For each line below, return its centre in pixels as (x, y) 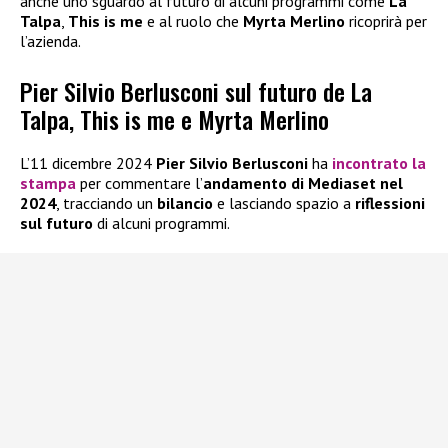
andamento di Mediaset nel (303, 183)
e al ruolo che (193, 21)
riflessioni (388, 203)
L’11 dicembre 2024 (88, 163)
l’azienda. (50, 41)
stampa (48, 183)
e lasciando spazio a (282, 203)
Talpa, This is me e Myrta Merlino (174, 119)
